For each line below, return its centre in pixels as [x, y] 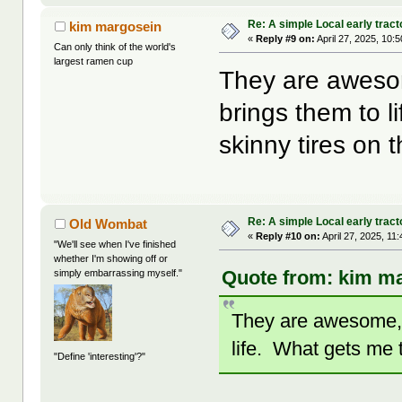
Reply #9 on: [286, 38]
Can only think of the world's [115, 46]
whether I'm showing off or [111, 258]
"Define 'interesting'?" [100, 357]
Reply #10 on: [288, 236]
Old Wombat [108, 223]
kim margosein [115, 26]
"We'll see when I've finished [115, 244]
